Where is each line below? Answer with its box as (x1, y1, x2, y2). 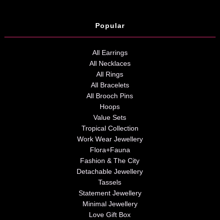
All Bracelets (90, 81, 129, 89)
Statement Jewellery (78, 189, 141, 197)
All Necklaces (89, 59, 131, 67)
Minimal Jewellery (82, 199, 137, 208)
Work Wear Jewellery (77, 135, 143, 143)
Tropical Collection (81, 124, 138, 132)
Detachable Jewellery (77, 167, 143, 175)
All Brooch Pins (86, 91, 134, 100)
